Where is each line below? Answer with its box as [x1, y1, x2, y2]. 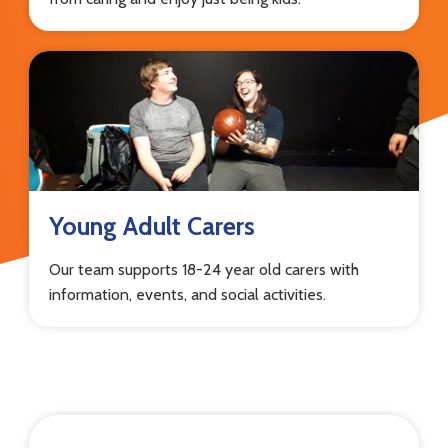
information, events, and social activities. [49, 284, 327, 304]
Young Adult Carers [49, 210, 256, 241]
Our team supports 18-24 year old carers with [49, 259, 360, 279]
